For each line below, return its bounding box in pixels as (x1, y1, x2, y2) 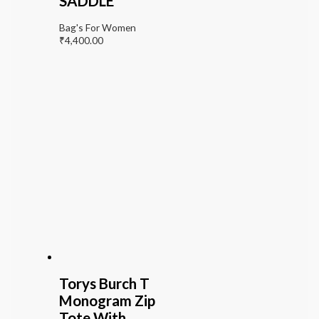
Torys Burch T (58, 275, 150, 293)
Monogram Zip (58, 292, 155, 310)
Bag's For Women (58, 21, 136, 34)
